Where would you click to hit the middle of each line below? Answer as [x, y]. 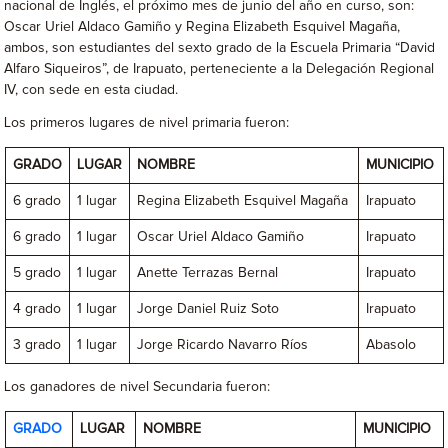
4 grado [37, 309]
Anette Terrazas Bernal [208, 273]
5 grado [37, 273]
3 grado [37, 345]
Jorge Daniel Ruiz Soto [208, 309]
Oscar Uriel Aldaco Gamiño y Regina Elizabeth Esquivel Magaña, [202, 27]
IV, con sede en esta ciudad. [91, 90]
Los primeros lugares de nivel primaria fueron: [147, 123]
